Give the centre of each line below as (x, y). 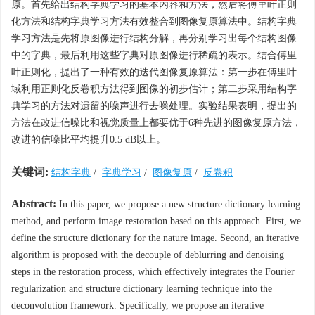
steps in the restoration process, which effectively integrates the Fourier (153, 272)
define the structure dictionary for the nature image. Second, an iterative (155, 238)
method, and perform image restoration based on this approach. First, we (156, 221)
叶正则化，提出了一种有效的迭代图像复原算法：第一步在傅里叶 (154, 72)
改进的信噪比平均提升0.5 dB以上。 (89, 140)
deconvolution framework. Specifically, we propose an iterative (137, 306)
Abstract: (34, 204)
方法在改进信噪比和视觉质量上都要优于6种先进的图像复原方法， (156, 123)
